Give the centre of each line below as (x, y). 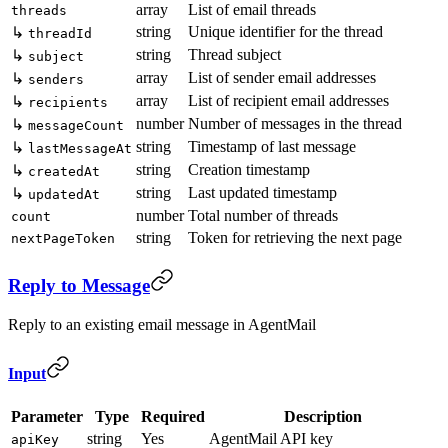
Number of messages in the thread (295, 123)
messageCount (76, 125)
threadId (60, 33)
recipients (68, 102)
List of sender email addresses (282, 77)
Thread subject (234, 54)
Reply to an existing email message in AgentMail (162, 325)
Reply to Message (79, 286)
